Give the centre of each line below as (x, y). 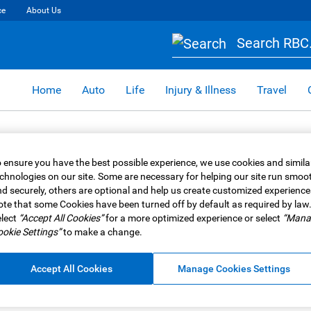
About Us (44, 10)
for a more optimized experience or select (193, 218)
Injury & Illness (201, 90)
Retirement (186, 279)
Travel (272, 90)
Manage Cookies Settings (234, 269)
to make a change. (101, 232)
